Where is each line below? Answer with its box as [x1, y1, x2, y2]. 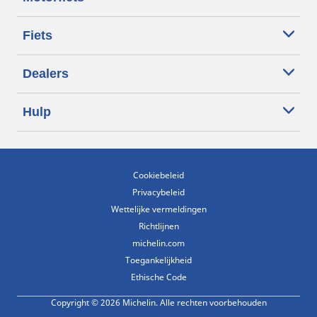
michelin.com [132, 237, 185, 249]
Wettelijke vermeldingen [110, 203, 207, 215]
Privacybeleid [132, 186, 185, 198]
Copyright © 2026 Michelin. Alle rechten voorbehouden [50, 296, 267, 309]
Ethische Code [130, 271, 187, 283]
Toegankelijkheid [125, 254, 192, 266]
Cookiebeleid [133, 169, 184, 181]
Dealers [23, 67, 69, 81]
